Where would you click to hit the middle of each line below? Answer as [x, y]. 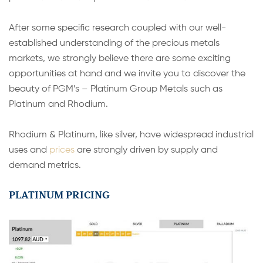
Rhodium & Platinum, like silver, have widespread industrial [131, 135]
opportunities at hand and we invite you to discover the [127, 74]
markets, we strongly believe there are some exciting [120, 58]
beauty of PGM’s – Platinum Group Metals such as [116, 89]
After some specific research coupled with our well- [117, 28]
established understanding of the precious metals [114, 43]
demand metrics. [45, 165]
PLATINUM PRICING [59, 195]
